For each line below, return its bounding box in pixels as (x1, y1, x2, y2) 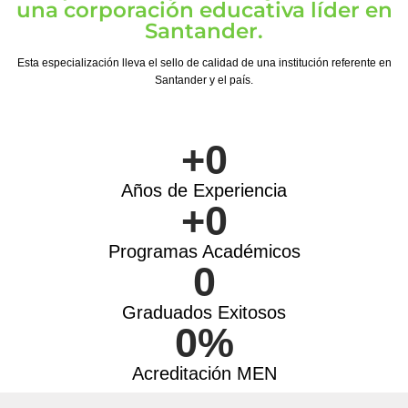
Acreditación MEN (131, 363, 277, 384)
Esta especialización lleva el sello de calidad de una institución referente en (16, 56, 392, 70)
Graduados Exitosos (122, 302, 286, 323)
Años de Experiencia (121, 180, 287, 201)
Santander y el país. (155, 74, 253, 87)
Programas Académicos (107, 241, 301, 262)
